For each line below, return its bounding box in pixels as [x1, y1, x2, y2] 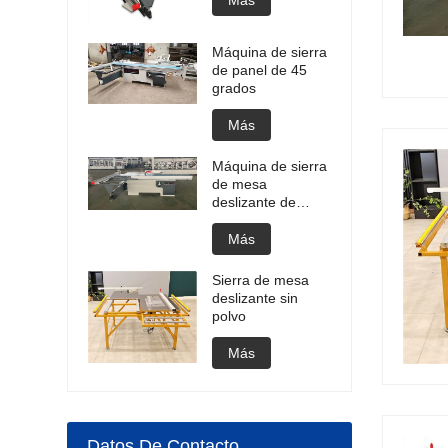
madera [212, 212, 262, 229]
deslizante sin [212, 290, 299, 307]
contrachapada [212, 230, 308, 247]
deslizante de [212, 194, 297, 211]
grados [212, 80, 257, 97]
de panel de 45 [212, 62, 308, 79]
